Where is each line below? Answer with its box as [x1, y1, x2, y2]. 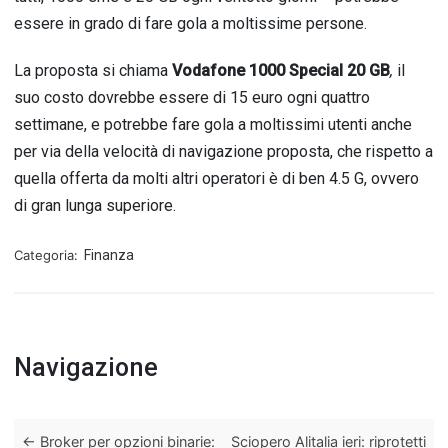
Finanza [84, 247, 134, 263]
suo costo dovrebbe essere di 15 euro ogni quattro [14, 88, 370, 107]
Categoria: [14, 247, 82, 263]
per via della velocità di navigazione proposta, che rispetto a [14, 142, 433, 161]
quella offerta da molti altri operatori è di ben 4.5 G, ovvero [14, 169, 419, 188]
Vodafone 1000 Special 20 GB [172, 61, 390, 80]
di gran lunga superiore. [14, 196, 176, 215]
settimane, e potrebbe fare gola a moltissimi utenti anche [14, 115, 412, 134]
